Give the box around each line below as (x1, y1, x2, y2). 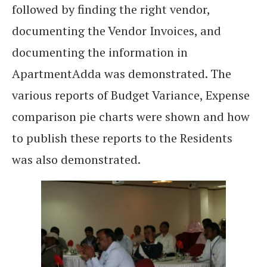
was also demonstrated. (12, 151, 141, 168)
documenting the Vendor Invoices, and (12, 23, 221, 39)
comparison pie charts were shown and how (12, 108, 250, 125)
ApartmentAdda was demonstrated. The (12, 66, 231, 82)
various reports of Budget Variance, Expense (12, 87, 250, 104)
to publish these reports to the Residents (12, 130, 232, 147)
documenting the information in (12, 44, 188, 61)
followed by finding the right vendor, (12, 1, 210, 18)
